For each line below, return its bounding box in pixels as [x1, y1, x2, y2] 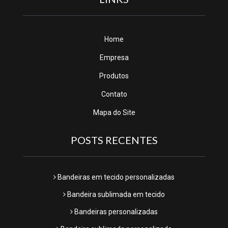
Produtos [99, 72, 129, 80]
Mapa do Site [93, 108, 135, 117]
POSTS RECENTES [70, 134, 158, 146]
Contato [101, 90, 127, 98]
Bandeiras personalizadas [73, 208, 158, 216]
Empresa [99, 53, 129, 62]
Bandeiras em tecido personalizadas [56, 173, 175, 181]
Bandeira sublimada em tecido [66, 190, 165, 198]
